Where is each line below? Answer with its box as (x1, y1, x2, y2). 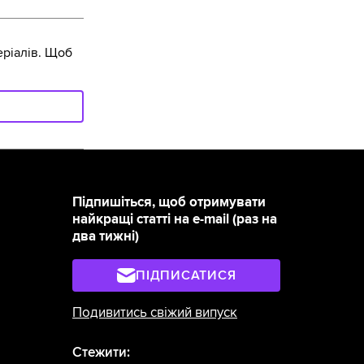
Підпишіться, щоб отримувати (72, 194, 266, 211)
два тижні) (72, 228, 140, 245)
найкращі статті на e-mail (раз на (72, 211, 278, 228)
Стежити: (72, 344, 131, 362)
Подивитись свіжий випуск (72, 305, 238, 322)
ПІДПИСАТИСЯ (136, 267, 236, 284)
